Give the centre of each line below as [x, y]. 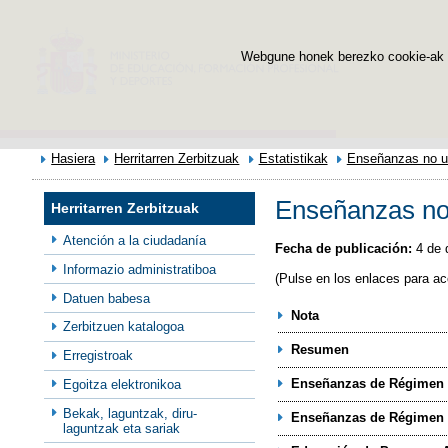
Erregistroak [98, 356]
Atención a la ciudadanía [135, 240]
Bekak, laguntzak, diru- [130, 413]
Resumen [319, 349]
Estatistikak [293, 158]
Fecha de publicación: [343, 248]
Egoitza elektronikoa [122, 384]
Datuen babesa [107, 298]
